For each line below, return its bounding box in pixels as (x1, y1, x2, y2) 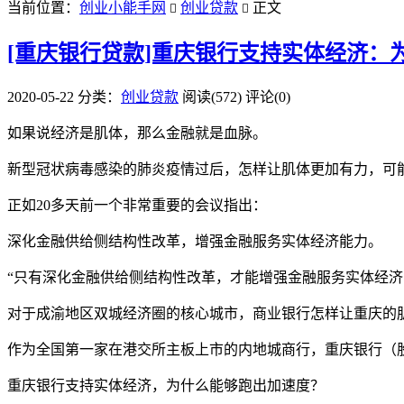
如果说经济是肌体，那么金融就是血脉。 (7, 124, 267, 141)
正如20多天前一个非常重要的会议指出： (7, 197, 267, 213)
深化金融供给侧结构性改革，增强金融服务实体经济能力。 (7, 233, 382, 249)
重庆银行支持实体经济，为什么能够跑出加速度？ (7, 377, 325, 393)
